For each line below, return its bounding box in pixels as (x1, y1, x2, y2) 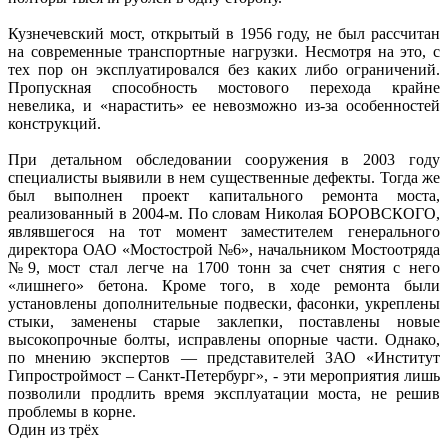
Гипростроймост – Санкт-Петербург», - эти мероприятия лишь (8, 366, 440, 384)
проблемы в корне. (8, 402, 136, 420)
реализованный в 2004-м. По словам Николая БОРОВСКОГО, (8, 204, 440, 222)
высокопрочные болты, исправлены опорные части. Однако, (8, 330, 440, 348)
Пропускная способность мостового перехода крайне (8, 78, 440, 96)
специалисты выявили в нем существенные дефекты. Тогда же (8, 168, 440, 186)
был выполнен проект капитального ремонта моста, (8, 186, 440, 204)
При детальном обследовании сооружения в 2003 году (8, 150, 440, 168)
